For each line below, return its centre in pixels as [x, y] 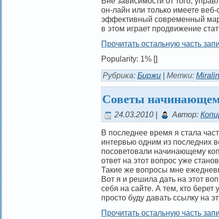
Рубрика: [120, 75]
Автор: [185, 115]
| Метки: [178, 75]
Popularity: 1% [127, 59]
